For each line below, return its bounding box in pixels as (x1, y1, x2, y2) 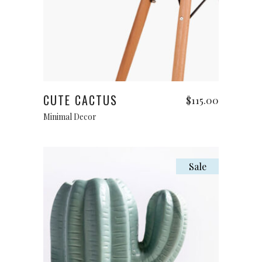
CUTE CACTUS (43, 91, 118, 109)
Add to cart (113, 65, 149, 75)
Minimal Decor (43, 111, 96, 122)
